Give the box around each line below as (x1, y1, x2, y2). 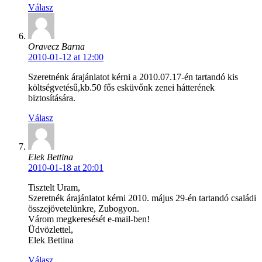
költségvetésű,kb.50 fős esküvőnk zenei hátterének (28, 82, 215, 93)
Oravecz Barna (28, 42, 85, 52)
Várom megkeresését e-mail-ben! (28, 214, 150, 225)
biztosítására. (28, 93, 75, 104)
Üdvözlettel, (28, 225, 73, 235)
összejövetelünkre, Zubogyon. (28, 204, 139, 214)
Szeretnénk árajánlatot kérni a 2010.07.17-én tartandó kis (28, 72, 238, 82)
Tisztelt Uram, (28, 182, 80, 193)
